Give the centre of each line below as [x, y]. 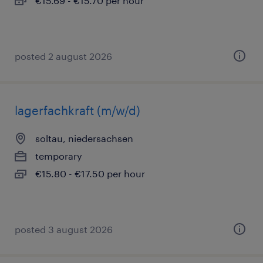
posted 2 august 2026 [63, 56]
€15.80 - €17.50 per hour [90, 173]
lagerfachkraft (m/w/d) [77, 110]
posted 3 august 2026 [64, 229]
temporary [59, 156]
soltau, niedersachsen [84, 138]
